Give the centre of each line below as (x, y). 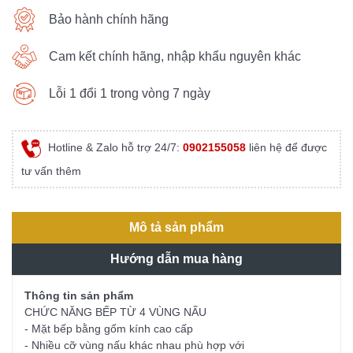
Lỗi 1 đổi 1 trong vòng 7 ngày (130, 93)
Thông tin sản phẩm (80, 295)
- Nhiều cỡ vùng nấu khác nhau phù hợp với (134, 345)
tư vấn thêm (51, 171)
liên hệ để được (286, 147)
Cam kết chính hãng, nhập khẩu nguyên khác (175, 56)
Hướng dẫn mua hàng (176, 258)
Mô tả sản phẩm (176, 227)
